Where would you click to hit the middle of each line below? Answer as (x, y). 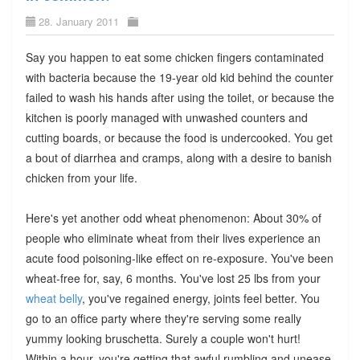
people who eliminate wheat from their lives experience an (173, 237)
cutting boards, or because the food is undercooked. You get (179, 137)
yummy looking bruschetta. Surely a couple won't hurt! (163, 338)
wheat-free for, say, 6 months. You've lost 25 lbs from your (173, 278)
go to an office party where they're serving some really (163, 318)
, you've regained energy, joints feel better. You (200, 298)
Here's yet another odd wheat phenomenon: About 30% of (173, 217)
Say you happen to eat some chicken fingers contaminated (174, 57)
